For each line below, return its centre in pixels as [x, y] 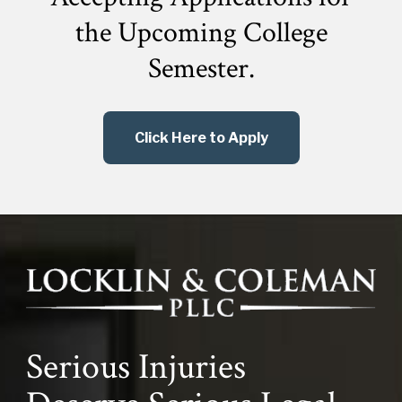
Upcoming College [222, 33]
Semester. [201, 69]
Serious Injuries [135, 367]
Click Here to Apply [201, 138]
